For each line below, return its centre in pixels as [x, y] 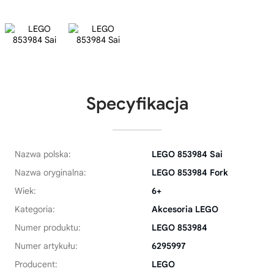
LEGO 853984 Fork [190, 172]
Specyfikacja [137, 103]
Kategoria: [35, 209]
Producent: [36, 264]
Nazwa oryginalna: [50, 172]
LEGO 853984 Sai [187, 154]
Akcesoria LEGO [185, 209]
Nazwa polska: [43, 154]
